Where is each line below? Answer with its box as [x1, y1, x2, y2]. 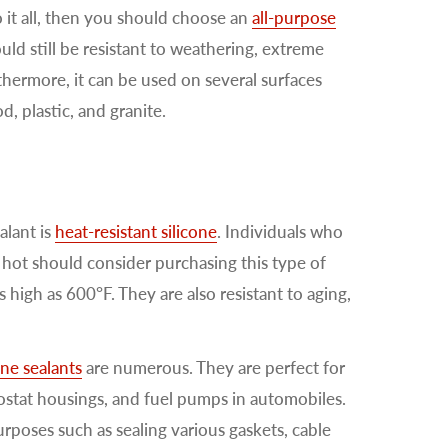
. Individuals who [217, 220, 343, 242]
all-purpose [252, 6, 336, 28]
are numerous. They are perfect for [82, 356, 345, 378]
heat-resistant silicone [55, 220, 217, 242]
